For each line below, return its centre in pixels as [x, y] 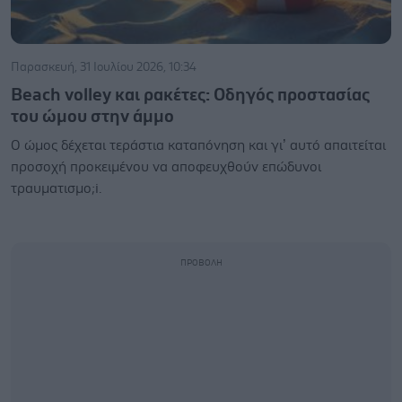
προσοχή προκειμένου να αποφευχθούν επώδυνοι [166, 167]
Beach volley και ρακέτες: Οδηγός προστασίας [190, 95]
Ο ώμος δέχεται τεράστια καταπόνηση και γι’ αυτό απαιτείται [198, 145]
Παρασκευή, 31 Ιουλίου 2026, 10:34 [104, 67]
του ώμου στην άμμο [92, 117]
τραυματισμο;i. [56, 188]
